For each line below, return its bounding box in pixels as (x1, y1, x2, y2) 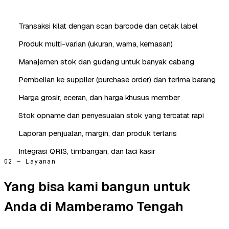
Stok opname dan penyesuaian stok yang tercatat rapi (18, 110, 204, 120)
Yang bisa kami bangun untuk (4, 177, 191, 195)
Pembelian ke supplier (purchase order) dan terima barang (18, 74, 216, 84)
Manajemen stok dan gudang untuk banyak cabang (18, 56, 194, 66)
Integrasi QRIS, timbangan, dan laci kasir (18, 146, 155, 156)
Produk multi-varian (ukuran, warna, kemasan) (18, 38, 173, 49)
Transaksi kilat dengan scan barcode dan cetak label (18, 20, 198, 31)
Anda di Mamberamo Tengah (4, 197, 184, 215)
